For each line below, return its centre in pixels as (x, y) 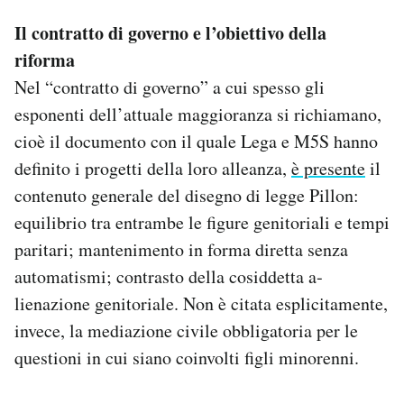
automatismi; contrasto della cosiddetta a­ (169, 277)
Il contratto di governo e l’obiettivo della (170, 33)
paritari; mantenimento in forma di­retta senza (181, 250)
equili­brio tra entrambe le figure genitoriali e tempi (202, 223)
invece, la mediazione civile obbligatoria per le (186, 331)
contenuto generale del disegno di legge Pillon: (187, 196)
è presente (328, 169)
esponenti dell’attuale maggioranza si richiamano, (198, 115)
